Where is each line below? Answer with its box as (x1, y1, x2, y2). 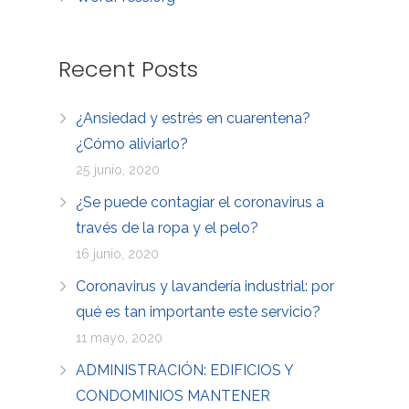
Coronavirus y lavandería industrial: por (76, 277, 335, 295)
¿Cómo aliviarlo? (76, 134, 189, 152)
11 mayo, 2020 (76, 329, 163, 345)
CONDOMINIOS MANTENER (76, 386, 271, 404)
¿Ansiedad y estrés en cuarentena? (76, 109, 311, 127)
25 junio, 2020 (76, 161, 161, 177)
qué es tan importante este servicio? (76, 302, 321, 320)
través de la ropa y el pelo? (76, 218, 259, 236)
